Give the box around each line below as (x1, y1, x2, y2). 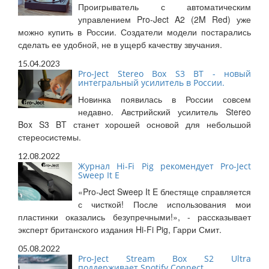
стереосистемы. (18, 131, 81, 144)
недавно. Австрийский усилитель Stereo (78, 106, 251, 118)
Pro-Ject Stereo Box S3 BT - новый (78, 68, 251, 80)
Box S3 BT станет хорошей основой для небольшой (18, 118, 251, 131)
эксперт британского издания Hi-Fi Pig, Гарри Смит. (18, 223, 222, 236)
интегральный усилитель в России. (78, 77, 225, 89)
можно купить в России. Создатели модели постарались (18, 26, 251, 38)
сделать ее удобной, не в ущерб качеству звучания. (18, 38, 222, 51)
